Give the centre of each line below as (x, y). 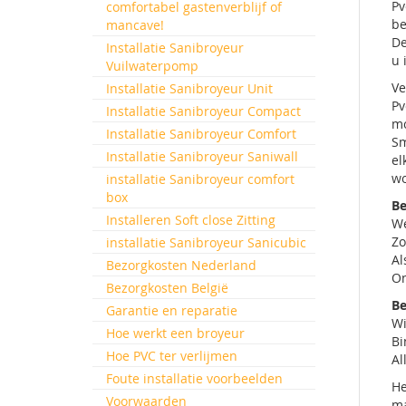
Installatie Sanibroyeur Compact (203, 111)
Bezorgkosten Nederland (181, 265)
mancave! (135, 25)
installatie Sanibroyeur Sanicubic (206, 242)
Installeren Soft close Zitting (191, 220)
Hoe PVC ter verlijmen (172, 356)
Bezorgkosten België (167, 288)
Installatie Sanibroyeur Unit (189, 88)
